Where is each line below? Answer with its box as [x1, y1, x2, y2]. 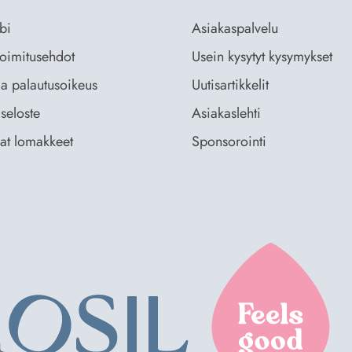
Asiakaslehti [192, 103, 261, 123]
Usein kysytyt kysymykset [192, 46, 332, 67]
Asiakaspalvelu [192, 18, 278, 38]
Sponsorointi [192, 131, 266, 152]
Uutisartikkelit [192, 75, 269, 95]
